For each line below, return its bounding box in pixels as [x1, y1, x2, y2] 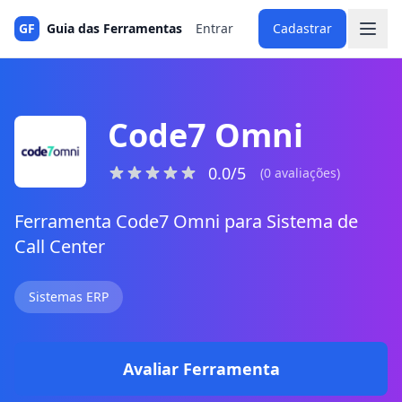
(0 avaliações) [260, 164, 340, 181]
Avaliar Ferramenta [122, 358, 280, 380]
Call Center [14, 234, 105, 258]
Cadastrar [272, 20, 332, 37]
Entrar [195, 20, 233, 37]
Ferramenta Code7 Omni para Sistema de [14, 209, 358, 233]
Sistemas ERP [29, 288, 109, 305]
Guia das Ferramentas [47, 20, 182, 37]
